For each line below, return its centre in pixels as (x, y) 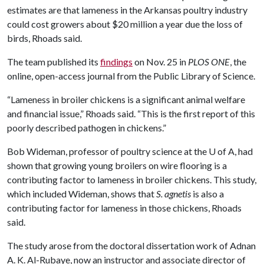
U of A (222, 151)
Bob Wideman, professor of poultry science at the (108, 151)
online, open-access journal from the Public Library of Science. (131, 76)
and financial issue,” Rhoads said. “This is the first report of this (131, 113)
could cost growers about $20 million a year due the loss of (125, 24)
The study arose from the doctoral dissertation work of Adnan (131, 245)
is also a (207, 194)
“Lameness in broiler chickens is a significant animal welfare (126, 99)
